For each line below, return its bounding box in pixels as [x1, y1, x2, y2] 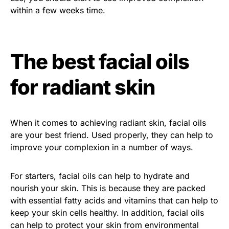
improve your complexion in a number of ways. [10, 142, 193, 152]
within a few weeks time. [10, 5, 105, 15]
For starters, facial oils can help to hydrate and [10, 170, 190, 181]
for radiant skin [10, 74, 155, 100]
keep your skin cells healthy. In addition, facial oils [10, 207, 204, 218]
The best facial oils [10, 49, 189, 74]
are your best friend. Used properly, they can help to [10, 129, 213, 140]
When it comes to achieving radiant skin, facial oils [10, 117, 206, 128]
